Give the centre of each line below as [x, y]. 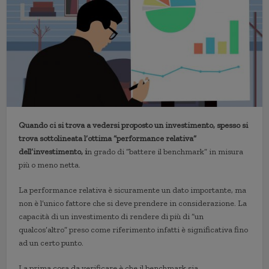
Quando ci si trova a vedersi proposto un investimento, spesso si [134, 125]
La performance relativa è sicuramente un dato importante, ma [133, 190]
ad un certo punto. [51, 243]
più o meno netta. [50, 165]
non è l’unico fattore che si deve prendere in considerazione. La [133, 204]
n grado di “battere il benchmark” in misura [165, 152]
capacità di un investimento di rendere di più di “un [111, 217]
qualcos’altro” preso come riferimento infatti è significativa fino [134, 230]
